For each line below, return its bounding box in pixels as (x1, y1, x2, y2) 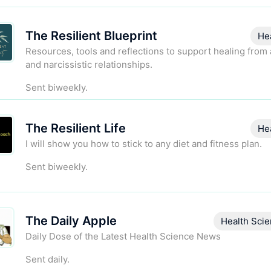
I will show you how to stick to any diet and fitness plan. (25, 138, 262, 150)
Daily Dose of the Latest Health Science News (25, 230, 221, 243)
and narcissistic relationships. (25, 59, 152, 71)
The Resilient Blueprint (25, 28, 157, 44)
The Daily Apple (25, 214, 117, 229)
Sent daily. (25, 253, 70, 266)
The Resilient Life (25, 121, 126, 136)
